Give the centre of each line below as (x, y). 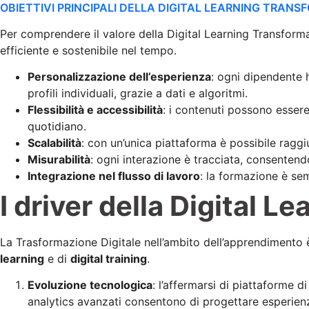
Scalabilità (54, 142)
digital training (109, 258)
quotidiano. (57, 126)
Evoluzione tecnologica (90, 285)
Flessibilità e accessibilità (95, 109)
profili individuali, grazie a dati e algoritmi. (138, 93)
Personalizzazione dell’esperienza (119, 76)
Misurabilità (59, 159)
